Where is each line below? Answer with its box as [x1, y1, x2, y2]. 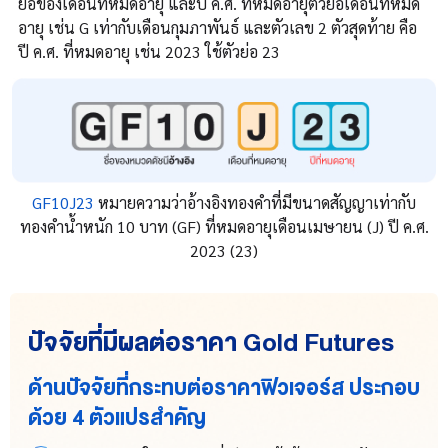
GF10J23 [32, 191, 94, 213]
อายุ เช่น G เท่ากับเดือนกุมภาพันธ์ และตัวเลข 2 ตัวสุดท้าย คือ [18, 17, 417, 39]
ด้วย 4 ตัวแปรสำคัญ [28, 399, 206, 436]
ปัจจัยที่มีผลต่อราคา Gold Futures [28, 320, 394, 364]
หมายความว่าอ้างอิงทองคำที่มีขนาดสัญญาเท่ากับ [94, 191, 416, 213]
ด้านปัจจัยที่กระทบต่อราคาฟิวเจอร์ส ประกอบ [28, 369, 420, 406]
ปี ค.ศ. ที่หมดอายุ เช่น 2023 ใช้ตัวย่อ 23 [18, 41, 280, 63]
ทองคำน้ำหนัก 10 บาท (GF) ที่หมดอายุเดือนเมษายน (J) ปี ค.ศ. [19, 215, 429, 237]
